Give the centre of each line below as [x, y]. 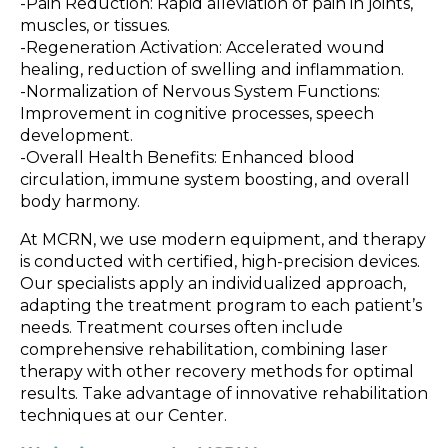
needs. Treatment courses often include [181, 327]
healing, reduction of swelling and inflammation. [212, 69]
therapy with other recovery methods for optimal [217, 371]
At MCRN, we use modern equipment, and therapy [223, 239]
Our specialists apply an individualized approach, [213, 283]
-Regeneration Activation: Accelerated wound [202, 47]
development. [76, 135]
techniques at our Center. [123, 415]
